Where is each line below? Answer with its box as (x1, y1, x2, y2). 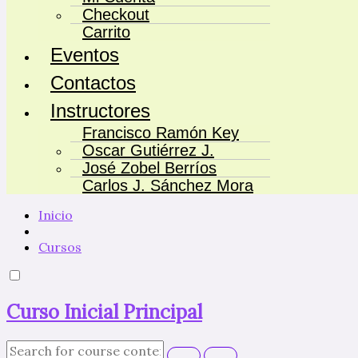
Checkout (82, 6, 149, 24)
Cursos (38, 239, 82, 256)
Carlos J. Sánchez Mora (82, 177, 253, 195)
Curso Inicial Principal (6, 300, 202, 325)
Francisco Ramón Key (82, 124, 239, 142)
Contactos (50, 72, 136, 94)
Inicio (38, 207, 73, 224)
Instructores (50, 100, 150, 122)
